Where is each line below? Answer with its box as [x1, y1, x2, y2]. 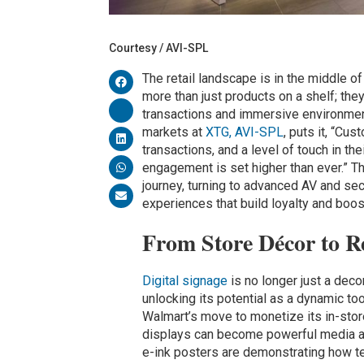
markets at [141, 124, 206, 141]
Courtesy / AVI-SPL [109, 41, 209, 55]
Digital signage [141, 273, 227, 289]
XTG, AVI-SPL [205, 124, 284, 141]
